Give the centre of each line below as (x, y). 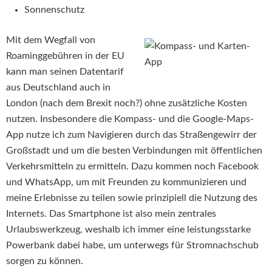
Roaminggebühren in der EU (65, 56)
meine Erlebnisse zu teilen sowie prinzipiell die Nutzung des (132, 198)
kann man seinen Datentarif (65, 72)
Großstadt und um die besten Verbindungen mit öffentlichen (134, 151)
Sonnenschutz (54, 10)
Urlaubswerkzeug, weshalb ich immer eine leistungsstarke (128, 230)
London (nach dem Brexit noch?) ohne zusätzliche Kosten (127, 104)
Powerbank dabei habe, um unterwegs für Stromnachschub (132, 246)
